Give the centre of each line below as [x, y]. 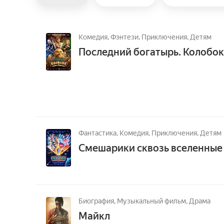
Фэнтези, [126, 37]
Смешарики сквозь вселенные [150, 148]
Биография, [98, 201]
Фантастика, [99, 133]
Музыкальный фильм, [153, 201]
